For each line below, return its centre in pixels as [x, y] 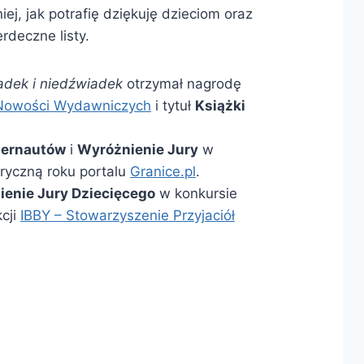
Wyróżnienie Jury [137, 149]
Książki [220, 105]
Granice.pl [162, 171]
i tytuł [173, 105]
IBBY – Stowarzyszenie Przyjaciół [127, 215]
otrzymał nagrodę [182, 83]
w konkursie [196, 193]
